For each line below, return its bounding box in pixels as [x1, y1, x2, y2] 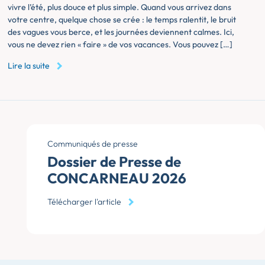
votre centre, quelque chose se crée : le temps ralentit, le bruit [7, 14, 236, 25]
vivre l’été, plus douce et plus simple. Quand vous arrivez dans [7, 2, 231, 13]
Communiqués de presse [47, 138, 138, 149]
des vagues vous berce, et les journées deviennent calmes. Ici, [7, 27, 234, 38]
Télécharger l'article [47, 196, 121, 207]
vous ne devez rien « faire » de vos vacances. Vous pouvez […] [7, 39, 232, 50]
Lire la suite [7, 60, 50, 71]
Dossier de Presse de [47, 152, 181, 170]
